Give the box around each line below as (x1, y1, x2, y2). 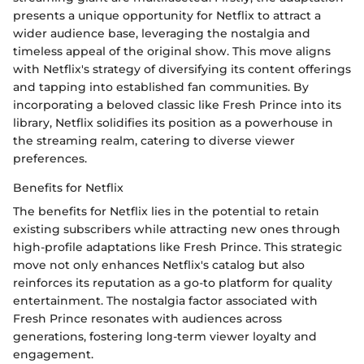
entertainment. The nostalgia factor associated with (13, 293, 318, 309)
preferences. (13, 151, 87, 167)
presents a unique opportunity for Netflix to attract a (13, 8, 321, 24)
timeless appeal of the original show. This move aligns (13, 44, 331, 59)
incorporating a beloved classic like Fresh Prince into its (13, 97, 341, 113)
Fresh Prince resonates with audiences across (13, 311, 282, 327)
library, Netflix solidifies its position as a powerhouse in (13, 115, 333, 131)
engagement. (13, 347, 93, 362)
